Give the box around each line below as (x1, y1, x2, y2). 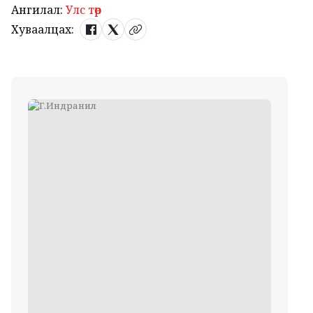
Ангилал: (11, 2, 63, 17)
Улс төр (66, 2, 101, 17)
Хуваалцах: (11, 22, 74, 37)
